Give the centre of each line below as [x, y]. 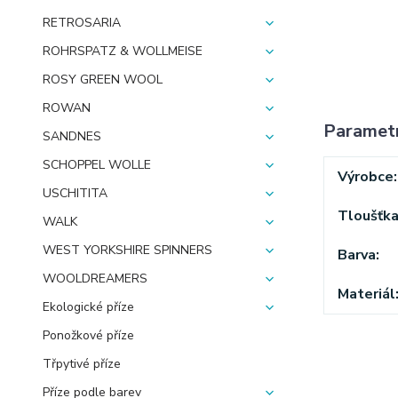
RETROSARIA [82, 23]
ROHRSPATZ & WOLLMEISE [123, 51]
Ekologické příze [88, 307]
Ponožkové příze [88, 335]
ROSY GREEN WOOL [103, 80]
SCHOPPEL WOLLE [97, 165]
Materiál [366, 294]
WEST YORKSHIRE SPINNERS [127, 250]
